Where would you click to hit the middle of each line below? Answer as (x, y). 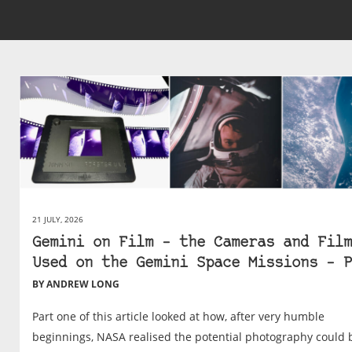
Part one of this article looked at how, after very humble (178, 316)
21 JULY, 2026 (58, 219)
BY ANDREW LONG (76, 284)
